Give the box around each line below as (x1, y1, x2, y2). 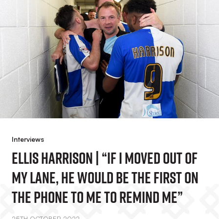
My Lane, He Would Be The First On (12, 168, 198, 187)
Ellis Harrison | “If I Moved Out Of (12, 149, 197, 167)
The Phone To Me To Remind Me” (12, 188, 183, 206)
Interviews (12, 135, 44, 143)
